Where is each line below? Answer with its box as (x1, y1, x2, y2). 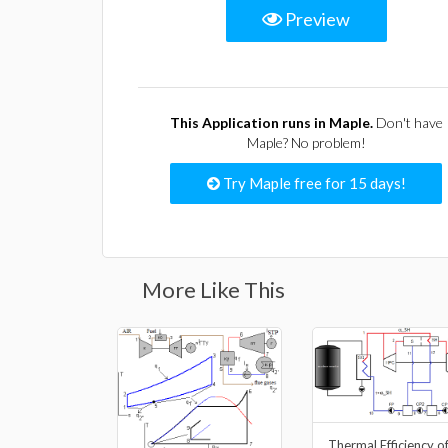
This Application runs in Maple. (169, 114, 373, 131)
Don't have (372, 114, 443, 131)
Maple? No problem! (246, 134, 366, 151)
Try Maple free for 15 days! (219, 174, 406, 192)
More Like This (142, 276, 285, 303)
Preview (282, 8, 350, 30)
